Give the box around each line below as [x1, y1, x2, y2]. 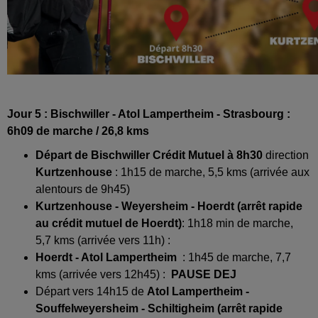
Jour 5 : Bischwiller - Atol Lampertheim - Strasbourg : [7, 107, 290, 120]
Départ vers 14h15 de [35, 285, 147, 297]
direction [263, 148, 309, 161]
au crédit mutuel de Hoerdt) [35, 216, 182, 229]
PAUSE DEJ [171, 268, 236, 280]
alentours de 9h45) [35, 182, 130, 195]
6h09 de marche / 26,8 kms [7, 124, 149, 137]
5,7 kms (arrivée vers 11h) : [35, 234, 173, 246]
